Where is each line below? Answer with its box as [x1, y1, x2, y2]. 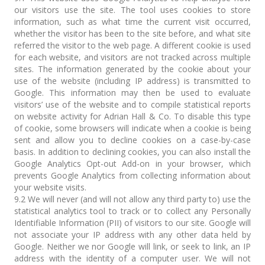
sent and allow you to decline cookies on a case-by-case [14, 134, 251, 146]
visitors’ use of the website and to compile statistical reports [14, 99, 251, 110]
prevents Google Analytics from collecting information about [14, 170, 251, 181]
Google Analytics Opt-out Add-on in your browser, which [14, 158, 251, 169]
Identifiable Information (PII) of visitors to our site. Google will [14, 217, 251, 228]
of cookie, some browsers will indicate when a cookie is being [14, 122, 251, 134]
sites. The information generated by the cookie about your [14, 63, 251, 75]
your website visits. [14, 182, 86, 193]
